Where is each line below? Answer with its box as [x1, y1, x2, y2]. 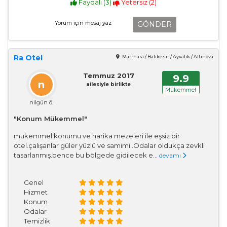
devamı [159, 151, 182, 159]
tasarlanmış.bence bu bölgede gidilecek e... [14, 150, 159, 159]
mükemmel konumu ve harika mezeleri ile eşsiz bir [14, 131, 180, 140]
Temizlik [24, 216, 50, 225]
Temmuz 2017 [83, 71, 134, 80]
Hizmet [24, 187, 48, 196]
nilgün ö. [29, 98, 53, 106]
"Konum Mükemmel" [14, 114, 87, 123]
